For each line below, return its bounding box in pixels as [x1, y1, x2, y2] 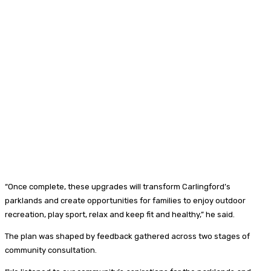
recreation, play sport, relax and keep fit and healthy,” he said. [5, 209, 235, 219]
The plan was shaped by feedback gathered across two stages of [5, 231, 250, 241]
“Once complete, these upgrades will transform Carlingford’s [5, 181, 230, 191]
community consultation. [5, 245, 97, 255]
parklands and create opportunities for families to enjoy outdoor [5, 195, 246, 205]
